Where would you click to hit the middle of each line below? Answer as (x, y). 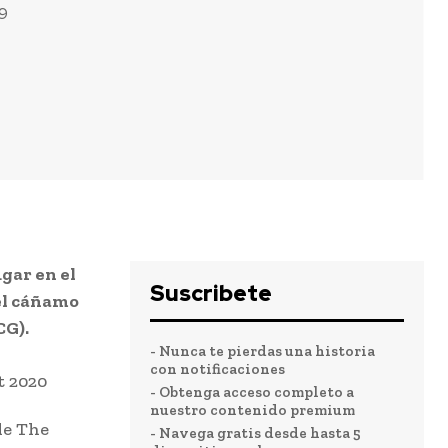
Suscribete (211, 294)
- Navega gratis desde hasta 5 (255, 433)
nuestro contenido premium (252, 410)
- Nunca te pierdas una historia (262, 351)
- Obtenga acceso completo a (252, 392)
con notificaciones (217, 369)
